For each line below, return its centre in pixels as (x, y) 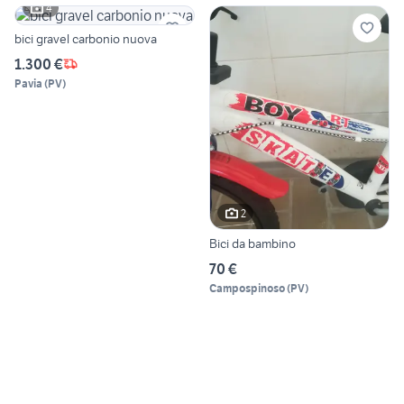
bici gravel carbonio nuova (86, 38)
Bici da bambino (252, 244)
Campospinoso (247, 289)
